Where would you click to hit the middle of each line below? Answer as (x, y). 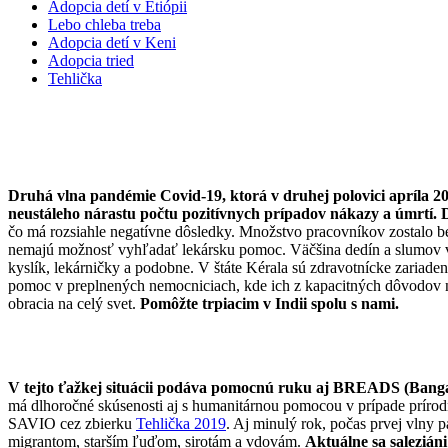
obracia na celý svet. (74, 303)
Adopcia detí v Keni (112, 42)
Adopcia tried (91, 60)
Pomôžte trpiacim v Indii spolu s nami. (269, 303)
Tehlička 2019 (181, 423)
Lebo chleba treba (104, 24)
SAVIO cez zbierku (72, 423)
